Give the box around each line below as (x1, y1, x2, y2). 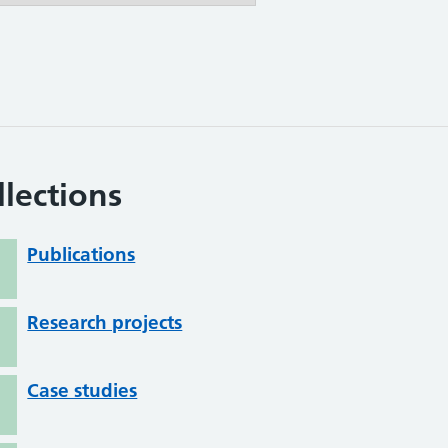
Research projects (27, 310, 183, 334)
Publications (27, 242, 136, 266)
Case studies (27, 378, 138, 402)
